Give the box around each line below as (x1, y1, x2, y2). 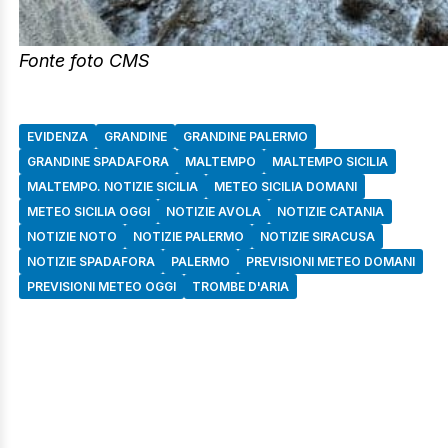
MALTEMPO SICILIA (272, 154, 388, 170)
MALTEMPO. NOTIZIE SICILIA (27, 179, 198, 195)
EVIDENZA (27, 129, 88, 145)
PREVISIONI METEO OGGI (27, 279, 176, 295)
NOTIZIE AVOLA (166, 204, 261, 220)
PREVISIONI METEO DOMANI (246, 254, 415, 270)
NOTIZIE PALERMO (133, 229, 244, 245)
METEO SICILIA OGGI (27, 204, 150, 220)
